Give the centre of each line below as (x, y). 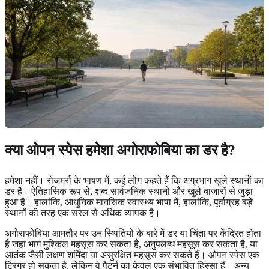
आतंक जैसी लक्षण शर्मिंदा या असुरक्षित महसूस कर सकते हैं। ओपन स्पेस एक (132, 255)
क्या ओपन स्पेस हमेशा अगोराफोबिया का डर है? (120, 150)
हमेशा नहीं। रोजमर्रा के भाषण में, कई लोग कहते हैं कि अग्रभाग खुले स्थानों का (134, 180)
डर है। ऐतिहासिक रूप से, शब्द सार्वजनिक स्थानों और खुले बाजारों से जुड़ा (129, 191)
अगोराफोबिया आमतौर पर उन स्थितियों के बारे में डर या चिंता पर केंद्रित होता (133, 233)
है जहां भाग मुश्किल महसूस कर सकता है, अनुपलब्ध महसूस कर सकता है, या (131, 244)
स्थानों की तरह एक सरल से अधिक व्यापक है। (83, 213)
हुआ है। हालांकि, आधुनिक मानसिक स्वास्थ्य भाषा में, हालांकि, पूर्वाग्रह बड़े (129, 202)
